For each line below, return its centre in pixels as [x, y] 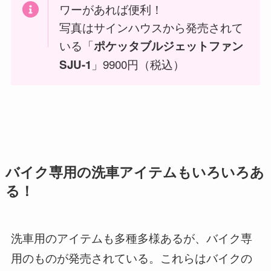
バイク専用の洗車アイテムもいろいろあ [135, 171]
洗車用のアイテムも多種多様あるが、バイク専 [131, 238]
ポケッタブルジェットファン [168, 46]
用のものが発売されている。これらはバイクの [131, 258]
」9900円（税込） [138, 64]
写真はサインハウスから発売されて [151, 27]
